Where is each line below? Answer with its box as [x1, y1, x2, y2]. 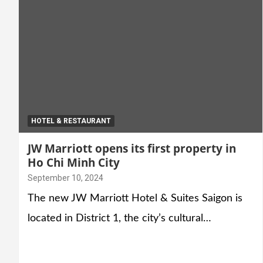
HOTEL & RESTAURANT [31, 117, 111, 126]
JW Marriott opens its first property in [28, 141, 236, 157]
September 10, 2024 [28, 173, 103, 183]
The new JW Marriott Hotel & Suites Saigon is [28, 193, 242, 204]
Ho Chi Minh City [28, 155, 120, 171]
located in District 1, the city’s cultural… [28, 213, 211, 224]
